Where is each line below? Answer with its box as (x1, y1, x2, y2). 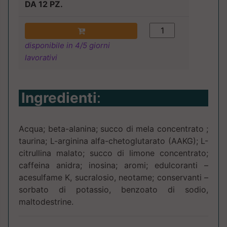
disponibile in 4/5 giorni (25, 41, 110, 51)
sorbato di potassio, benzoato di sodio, (19, 184, 208, 195)
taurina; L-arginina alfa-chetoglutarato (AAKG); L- (19, 136, 208, 146)
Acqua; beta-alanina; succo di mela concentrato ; (19, 124, 208, 134)
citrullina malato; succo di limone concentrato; (19, 148, 208, 159)
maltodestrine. (19, 197, 73, 207)
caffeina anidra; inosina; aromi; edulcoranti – (19, 160, 208, 171)
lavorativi (25, 53, 57, 63)
